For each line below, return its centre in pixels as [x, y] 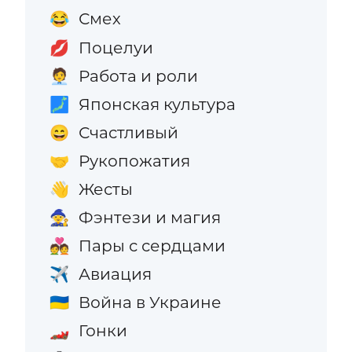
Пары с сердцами [152, 246]
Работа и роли [138, 75]
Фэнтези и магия [149, 218]
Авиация [115, 274]
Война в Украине [150, 302]
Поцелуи [115, 47]
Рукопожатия [134, 160]
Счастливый [128, 132]
